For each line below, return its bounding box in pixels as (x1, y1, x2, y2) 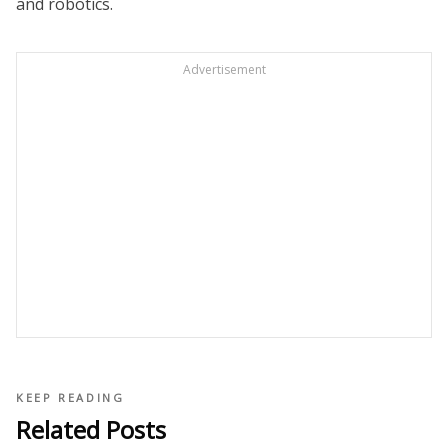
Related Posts (16, 413, 166, 446)
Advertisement (182, 61, 266, 78)
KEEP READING (16, 390, 125, 405)
